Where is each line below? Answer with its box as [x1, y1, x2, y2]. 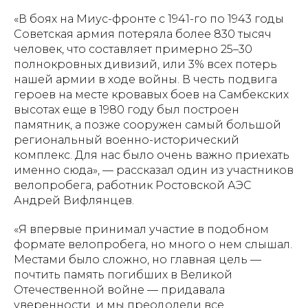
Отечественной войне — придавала [14, 283, 225, 296]
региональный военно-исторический [14, 133, 239, 146]
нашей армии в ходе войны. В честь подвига [14, 73, 277, 86]
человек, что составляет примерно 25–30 [14, 43, 252, 56]
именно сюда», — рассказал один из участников [14, 164, 294, 177]
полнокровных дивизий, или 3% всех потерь [14, 58, 277, 71]
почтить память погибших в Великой [14, 268, 232, 281]
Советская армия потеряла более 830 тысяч [14, 27, 272, 41]
